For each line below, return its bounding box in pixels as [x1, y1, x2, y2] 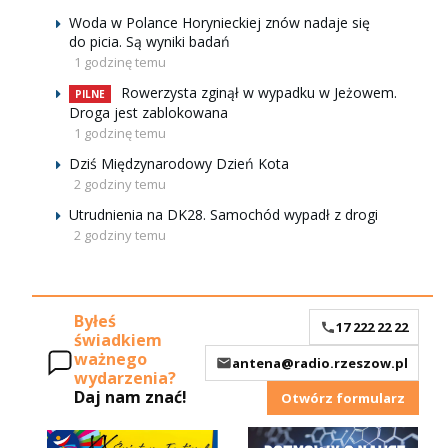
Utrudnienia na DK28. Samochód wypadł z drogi [69, 205, 378, 224]
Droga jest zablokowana [69, 103, 228, 122]
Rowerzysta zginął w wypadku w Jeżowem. [121, 83, 397, 102]
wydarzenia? [74, 367, 176, 390]
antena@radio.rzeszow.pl [232, 353, 408, 372]
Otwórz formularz [281, 388, 405, 407]
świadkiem [74, 329, 162, 352]
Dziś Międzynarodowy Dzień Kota [69, 154, 289, 173]
